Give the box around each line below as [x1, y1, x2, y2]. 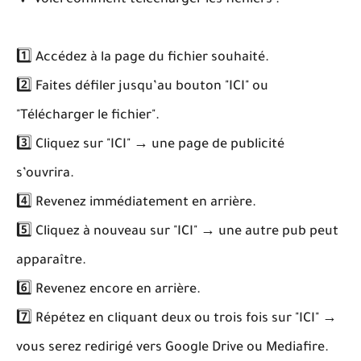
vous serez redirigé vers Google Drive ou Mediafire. [16, 341, 329, 355]
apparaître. [16, 254, 86, 268]
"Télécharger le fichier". [16, 109, 160, 123]
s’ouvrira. [16, 167, 74, 181]
